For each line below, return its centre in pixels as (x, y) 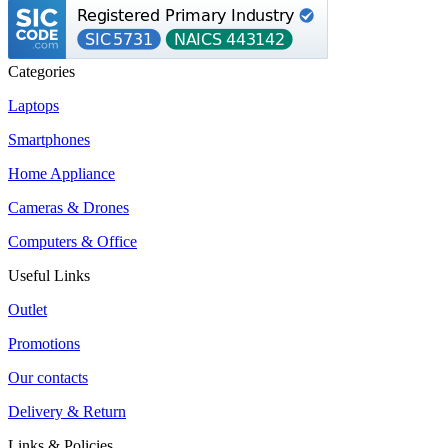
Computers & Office (72, 241)
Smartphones (49, 139)
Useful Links (49, 275)
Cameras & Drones (68, 207)
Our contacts (48, 377)
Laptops (33, 105)
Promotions (44, 343)
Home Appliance (61, 173)
